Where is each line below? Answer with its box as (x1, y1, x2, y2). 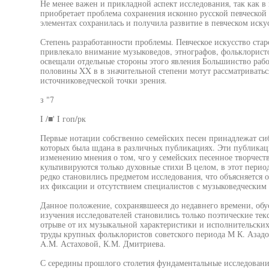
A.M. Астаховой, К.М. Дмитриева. (40, 238, 166, 249)
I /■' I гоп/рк (40, 113, 86, 124)
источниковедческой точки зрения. (40, 74, 167, 86)
